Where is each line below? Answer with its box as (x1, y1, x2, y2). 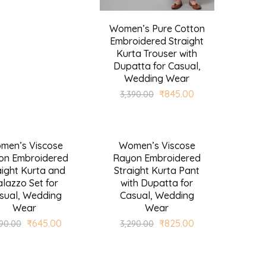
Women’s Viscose (118, 139, 195, 151)
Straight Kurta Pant (114, 164, 200, 176)
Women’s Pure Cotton (109, 22, 205, 34)
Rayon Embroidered (113, 151, 201, 164)
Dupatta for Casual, (113, 59, 201, 72)
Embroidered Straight (110, 34, 204, 47)
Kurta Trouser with (116, 47, 198, 59)
